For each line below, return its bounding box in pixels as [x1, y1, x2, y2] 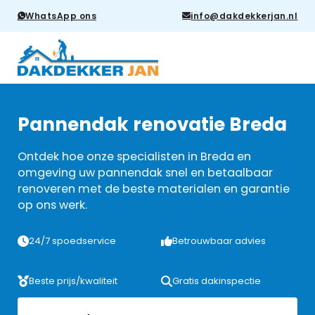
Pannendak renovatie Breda [17, 112, 287, 138]
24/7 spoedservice [28, 233, 116, 247]
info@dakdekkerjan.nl [191, 9, 298, 22]
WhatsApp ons [25, 9, 97, 22]
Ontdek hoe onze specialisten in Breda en [17, 148, 251, 165]
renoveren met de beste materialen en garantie [17, 181, 290, 198]
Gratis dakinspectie [172, 274, 262, 288]
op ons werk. [17, 197, 87, 214]
